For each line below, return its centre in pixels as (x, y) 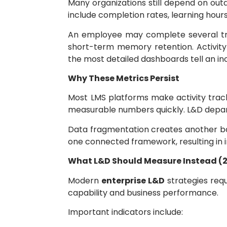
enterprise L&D (133, 180)
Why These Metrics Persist (124, 78)
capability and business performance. (143, 193)
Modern (85, 180)
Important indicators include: (126, 212)
